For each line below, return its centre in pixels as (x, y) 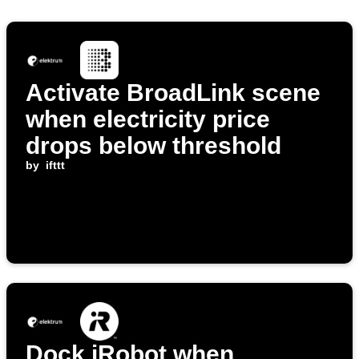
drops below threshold (153, 146)
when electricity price (148, 119)
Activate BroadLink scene (173, 93)
